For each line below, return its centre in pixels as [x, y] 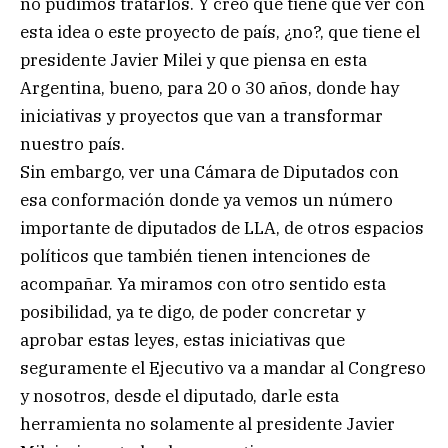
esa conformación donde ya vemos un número [206, 199]
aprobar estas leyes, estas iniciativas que [182, 339]
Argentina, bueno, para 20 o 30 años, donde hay [209, 87]
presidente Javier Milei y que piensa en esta [193, 59]
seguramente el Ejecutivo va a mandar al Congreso [223, 367]
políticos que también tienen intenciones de [195, 255]
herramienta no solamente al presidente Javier [207, 423]
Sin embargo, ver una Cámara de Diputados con [209, 171]
